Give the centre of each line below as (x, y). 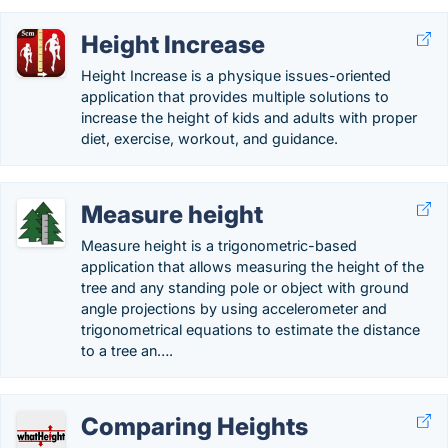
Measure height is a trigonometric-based (219, 245)
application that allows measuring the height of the (252, 266)
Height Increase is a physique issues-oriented (236, 75)
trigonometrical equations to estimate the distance (250, 329)
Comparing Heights (194, 426)
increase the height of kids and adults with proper (249, 117)
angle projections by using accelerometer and (234, 308)
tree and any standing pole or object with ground (245, 287)
